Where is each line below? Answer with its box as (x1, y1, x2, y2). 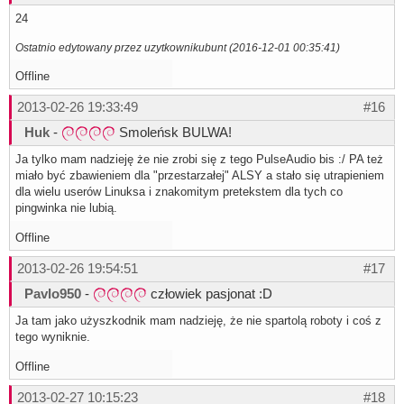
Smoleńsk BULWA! (115, 124, 232, 140)
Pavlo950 (24, 285, 81, 301)
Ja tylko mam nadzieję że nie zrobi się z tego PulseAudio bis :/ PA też (15, 151, 383, 166)
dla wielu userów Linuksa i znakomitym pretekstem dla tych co (15, 184, 343, 198)
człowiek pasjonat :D (147, 285, 272, 301)
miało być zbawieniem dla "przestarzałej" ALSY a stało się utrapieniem (15, 168, 384, 182)
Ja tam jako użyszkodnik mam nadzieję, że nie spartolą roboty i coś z (15, 313, 381, 327)
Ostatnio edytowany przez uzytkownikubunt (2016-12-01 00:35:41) (15, 41, 340, 53)
